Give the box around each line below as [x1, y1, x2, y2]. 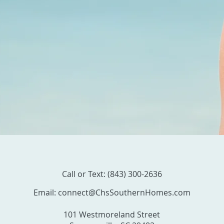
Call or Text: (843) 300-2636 [61, 168, 162, 179]
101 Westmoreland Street [63, 209, 160, 220]
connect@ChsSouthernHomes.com [57, 187, 190, 198]
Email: [33, 187, 58, 198]
